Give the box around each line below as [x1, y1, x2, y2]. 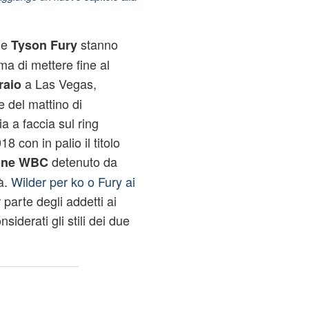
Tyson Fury [7, 36, 77, 54]
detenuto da [48, 152, 117, 170]
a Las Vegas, [21, 74, 97, 92]
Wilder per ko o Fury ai [10, 172, 135, 190]
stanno [77, 35, 118, 53]
